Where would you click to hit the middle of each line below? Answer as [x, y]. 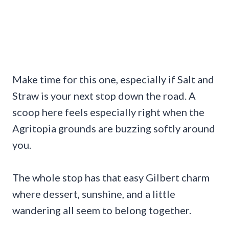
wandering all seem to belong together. [102, 210]
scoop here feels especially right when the [108, 112]
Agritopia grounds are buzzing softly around [114, 128]
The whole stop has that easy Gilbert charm [111, 177]
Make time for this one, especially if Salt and [113, 79]
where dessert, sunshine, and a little [94, 193]
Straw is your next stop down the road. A [104, 95]
